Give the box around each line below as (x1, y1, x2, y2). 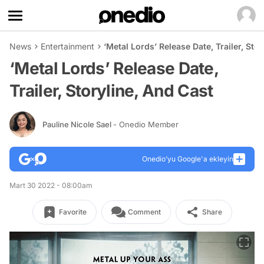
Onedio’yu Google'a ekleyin (142, 154, 233, 163)
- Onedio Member (113, 119, 179, 129)
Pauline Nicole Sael (42, 119, 113, 129)
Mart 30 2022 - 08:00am (9, 181, 93, 190)
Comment (127, 207, 161, 216)
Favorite (58, 207, 87, 216)
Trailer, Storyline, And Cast (9, 81, 213, 101)
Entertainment (41, 41, 94, 51)
